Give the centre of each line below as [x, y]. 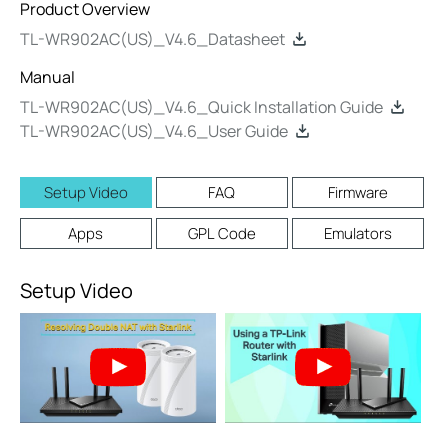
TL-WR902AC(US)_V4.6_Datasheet [152, 39]
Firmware [357, 192]
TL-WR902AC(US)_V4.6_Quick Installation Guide [201, 107]
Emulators [357, 233]
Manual [47, 77]
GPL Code [221, 233]
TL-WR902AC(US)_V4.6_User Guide [154, 131]
